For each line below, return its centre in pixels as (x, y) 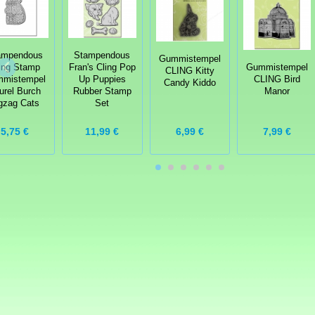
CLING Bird (277, 79)
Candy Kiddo (189, 83)
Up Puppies (102, 79)
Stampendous (102, 55)
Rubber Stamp (102, 91)
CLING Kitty (189, 71)
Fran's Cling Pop (102, 67)
